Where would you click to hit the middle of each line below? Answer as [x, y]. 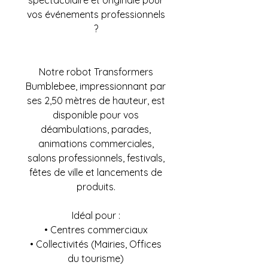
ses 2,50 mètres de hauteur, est [96, 100]
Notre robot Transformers [96, 72]
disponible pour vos [96, 115]
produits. [96, 187]
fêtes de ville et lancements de [96, 172]
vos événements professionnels [96, 14]
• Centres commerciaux [96, 230]
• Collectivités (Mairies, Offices [96, 244]
